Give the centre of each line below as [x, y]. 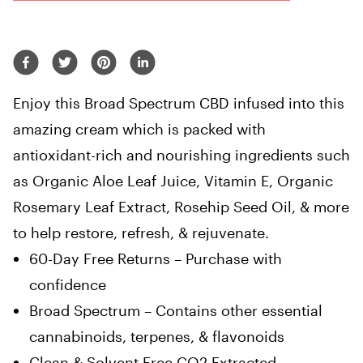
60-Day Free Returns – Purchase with [156, 258]
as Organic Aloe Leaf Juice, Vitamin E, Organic [173, 181]
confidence [68, 284]
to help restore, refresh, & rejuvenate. [141, 233]
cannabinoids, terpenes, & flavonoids [157, 336]
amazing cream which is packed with [139, 129]
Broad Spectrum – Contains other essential [176, 310]
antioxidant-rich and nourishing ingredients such [181, 155]
